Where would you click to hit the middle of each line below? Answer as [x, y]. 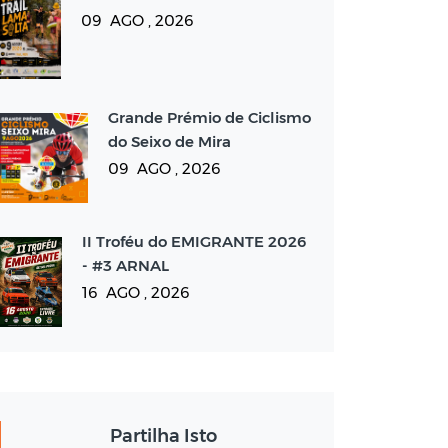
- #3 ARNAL [125, 265]
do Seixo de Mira [169, 141]
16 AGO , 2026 [135, 292]
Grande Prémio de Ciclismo [209, 117]
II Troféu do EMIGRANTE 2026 [194, 241]
